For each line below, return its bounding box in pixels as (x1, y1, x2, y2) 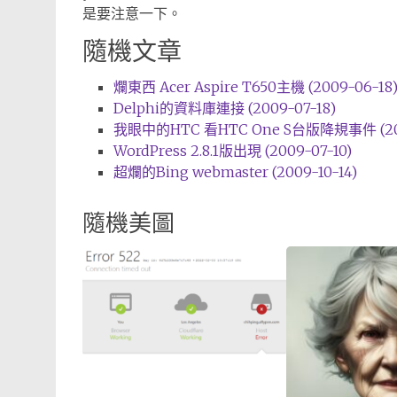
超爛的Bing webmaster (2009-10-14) (113, 163, 357, 181)
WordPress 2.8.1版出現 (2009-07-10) (113, 142, 352, 160)
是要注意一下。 (82, 4, 182, 22)
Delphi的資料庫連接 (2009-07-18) (113, 99, 336, 117)
